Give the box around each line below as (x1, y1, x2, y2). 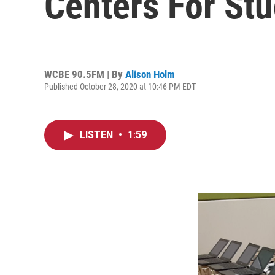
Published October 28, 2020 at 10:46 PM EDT (44, 81, 196, 91)
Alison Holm (125, 68, 175, 80)
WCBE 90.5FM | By (44, 68, 125, 80)
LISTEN (80, 129, 115, 141)
